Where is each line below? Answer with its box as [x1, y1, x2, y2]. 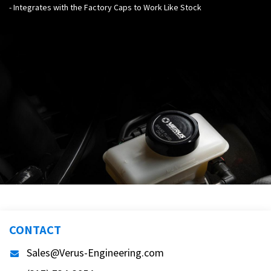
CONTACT [9, 221, 61, 238]
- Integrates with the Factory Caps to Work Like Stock [9, 1, 201, 13]
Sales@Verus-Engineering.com [27, 245, 164, 260]
